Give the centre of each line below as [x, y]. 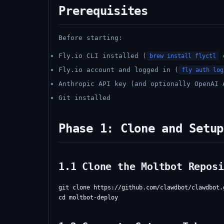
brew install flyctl [183, 56]
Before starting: [90, 38]
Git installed [84, 98]
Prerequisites [103, 11]
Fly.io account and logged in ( [118, 70]
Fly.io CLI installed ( [102, 56]
